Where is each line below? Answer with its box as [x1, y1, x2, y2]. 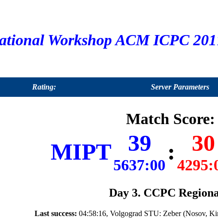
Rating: [32, 83, 56, 91]
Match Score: [126, 110, 215, 128]
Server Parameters [151, 83, 209, 91]
